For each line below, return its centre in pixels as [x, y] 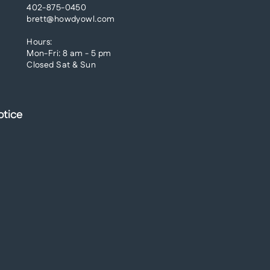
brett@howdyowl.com [71, 19]
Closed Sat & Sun [61, 65]
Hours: [39, 42]
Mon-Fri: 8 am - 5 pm [69, 53]
